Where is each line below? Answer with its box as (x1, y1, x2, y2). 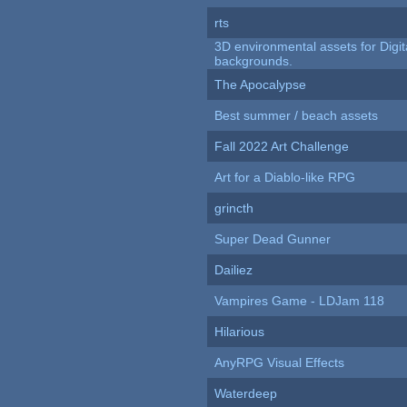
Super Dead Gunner (214, 232, 332, 247)
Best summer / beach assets (214, 108, 379, 124)
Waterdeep (214, 386, 278, 402)
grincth (214, 201, 254, 216)
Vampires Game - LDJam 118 (214, 293, 385, 309)
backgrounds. (214, 54, 293, 69)
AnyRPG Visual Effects (214, 355, 345, 371)
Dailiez (214, 263, 253, 278)
